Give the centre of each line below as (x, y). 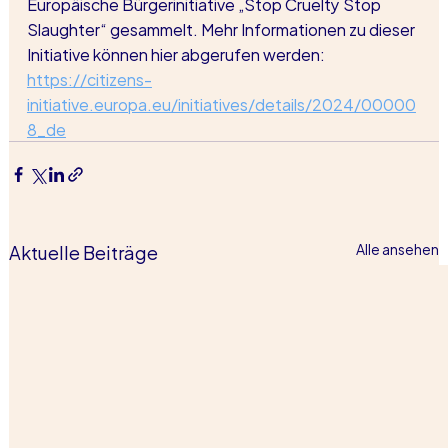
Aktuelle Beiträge (83, 251)
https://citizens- (89, 78)
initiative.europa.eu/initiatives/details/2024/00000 (221, 103)
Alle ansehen (398, 248)
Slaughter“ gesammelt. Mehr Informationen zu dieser (222, 28)
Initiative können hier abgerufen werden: (177, 53)
